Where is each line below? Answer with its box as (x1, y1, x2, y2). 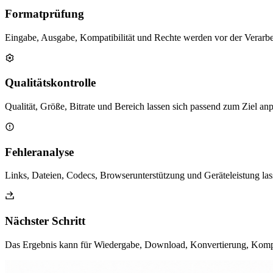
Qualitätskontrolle (5, 76, 96, 90)
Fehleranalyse (5, 145, 74, 158)
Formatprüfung (5, 7, 84, 20)
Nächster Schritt (5, 214, 85, 228)
